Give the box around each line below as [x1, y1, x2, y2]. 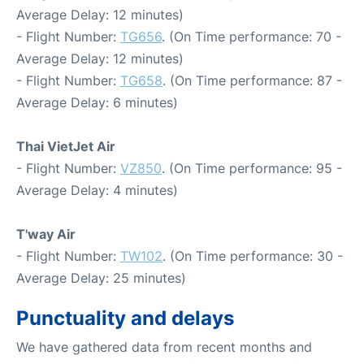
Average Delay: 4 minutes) [16, 181, 178, 198]
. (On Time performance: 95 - [162, 159, 342, 176]
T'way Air [16, 225, 76, 242]
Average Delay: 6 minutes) [16, 93, 178, 110]
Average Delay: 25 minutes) [16, 269, 186, 286]
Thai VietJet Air [16, 137, 115, 154]
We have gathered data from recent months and [16, 338, 312, 355]
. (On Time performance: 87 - [162, 71, 342, 89]
